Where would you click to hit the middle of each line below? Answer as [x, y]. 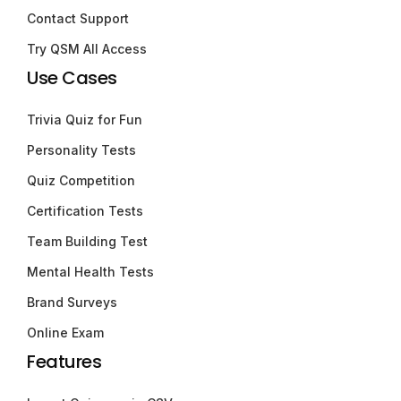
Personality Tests [81, 149]
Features [64, 361]
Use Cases [72, 77]
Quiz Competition [81, 180]
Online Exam [65, 332]
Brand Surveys [72, 302]
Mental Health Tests [90, 271]
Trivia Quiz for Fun [85, 119]
